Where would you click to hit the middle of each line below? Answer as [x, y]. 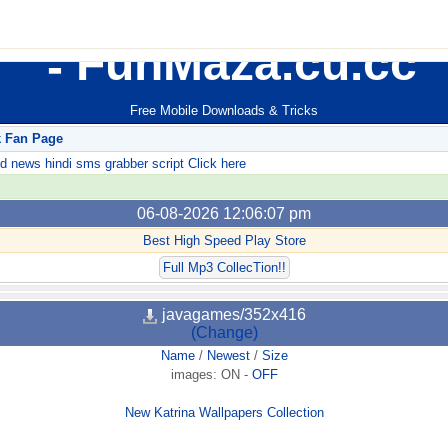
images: [195, 375]
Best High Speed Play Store [224, 241]
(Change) [224, 333]
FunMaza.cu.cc [240, 63]
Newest [228, 356]
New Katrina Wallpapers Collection [224, 413]
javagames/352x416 [232, 315]
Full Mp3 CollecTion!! [224, 268]
